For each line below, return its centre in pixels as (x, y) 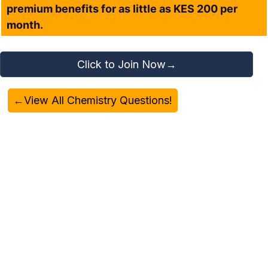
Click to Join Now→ (127, 65)
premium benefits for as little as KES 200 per (122, 9)
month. (25, 25)
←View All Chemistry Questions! (93, 100)
